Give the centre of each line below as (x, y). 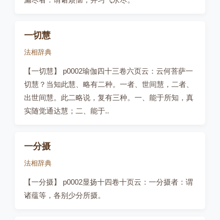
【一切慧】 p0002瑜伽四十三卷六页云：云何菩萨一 (109, 71)
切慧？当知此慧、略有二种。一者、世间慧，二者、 (109, 84)
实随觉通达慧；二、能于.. (67, 111)
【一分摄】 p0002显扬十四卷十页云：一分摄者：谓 (109, 182)
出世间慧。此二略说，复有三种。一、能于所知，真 (109, 97)
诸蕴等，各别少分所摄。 (65, 195)
